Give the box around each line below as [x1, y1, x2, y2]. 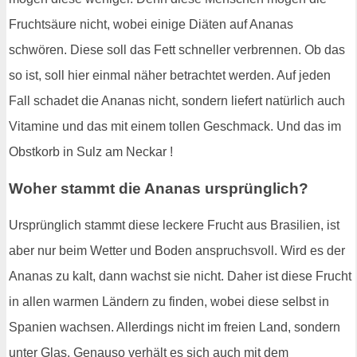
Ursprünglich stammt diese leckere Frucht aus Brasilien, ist [9, 218, 339, 232]
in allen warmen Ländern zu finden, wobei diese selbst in [9, 294, 329, 308]
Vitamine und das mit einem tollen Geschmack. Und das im [9, 120, 341, 134]
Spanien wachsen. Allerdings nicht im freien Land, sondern [9, 320, 340, 334]
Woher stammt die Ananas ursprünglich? [9, 179, 308, 197]
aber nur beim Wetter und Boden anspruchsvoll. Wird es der [9, 243, 345, 257]
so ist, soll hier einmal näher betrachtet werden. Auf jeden [9, 69, 331, 83]
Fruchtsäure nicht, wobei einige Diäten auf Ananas [9, 18, 293, 32]
